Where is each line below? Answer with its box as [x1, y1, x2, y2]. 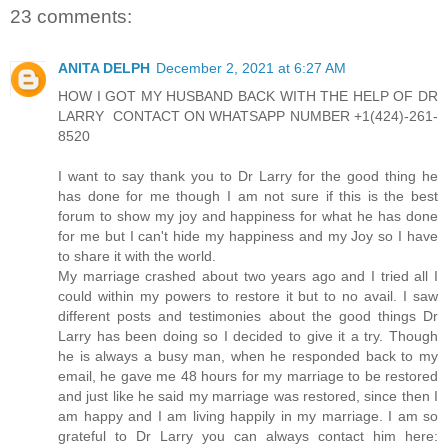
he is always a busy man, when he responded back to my [58, 348, 438, 365]
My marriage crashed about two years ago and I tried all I [58, 268, 438, 285]
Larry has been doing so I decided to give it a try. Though [58, 328, 438, 345]
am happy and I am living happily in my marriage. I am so [58, 408, 438, 425]
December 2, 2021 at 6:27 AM [156, 60, 346, 77]
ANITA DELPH [58, 60, 150, 77]
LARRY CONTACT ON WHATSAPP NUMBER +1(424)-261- [58, 108, 438, 125]
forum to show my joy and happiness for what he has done [58, 208, 438, 225]
